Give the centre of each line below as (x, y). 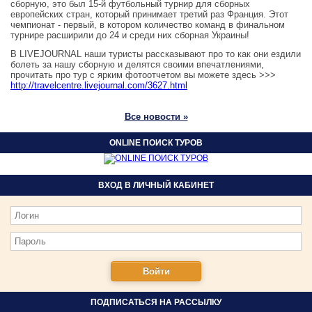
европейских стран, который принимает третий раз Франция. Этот (149, 14)
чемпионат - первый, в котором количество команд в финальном (148, 25)
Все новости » (156, 117)
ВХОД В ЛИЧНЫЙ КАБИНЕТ (156, 185)
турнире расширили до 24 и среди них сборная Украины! (130, 35)
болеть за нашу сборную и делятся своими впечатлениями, (137, 64)
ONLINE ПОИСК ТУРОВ (156, 143)
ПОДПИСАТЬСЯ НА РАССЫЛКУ (156, 302)
